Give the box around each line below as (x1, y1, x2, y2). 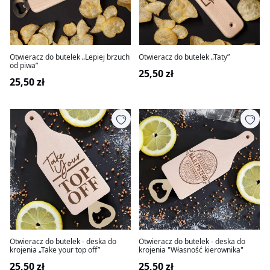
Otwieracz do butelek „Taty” (139, 52, 230, 62)
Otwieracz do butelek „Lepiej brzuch (10, 52, 130, 62)
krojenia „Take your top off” (10, 245, 100, 255)
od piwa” (10, 60, 38, 71)
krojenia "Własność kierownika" (139, 245, 243, 255)
